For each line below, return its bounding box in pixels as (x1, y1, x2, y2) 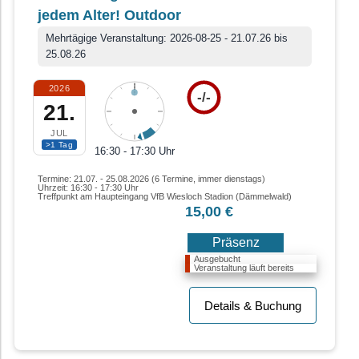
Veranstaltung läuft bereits (194, 263, 294, 273)
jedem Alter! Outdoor (38, 7, 181, 24)
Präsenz (212, 236, 260, 250)
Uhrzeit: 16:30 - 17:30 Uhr (38, 183, 139, 193)
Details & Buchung (204, 299, 301, 313)
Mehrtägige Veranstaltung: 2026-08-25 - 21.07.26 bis (46, 32, 288, 45)
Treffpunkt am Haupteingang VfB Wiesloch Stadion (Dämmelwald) (38, 192, 292, 202)
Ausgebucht (194, 254, 240, 264)
